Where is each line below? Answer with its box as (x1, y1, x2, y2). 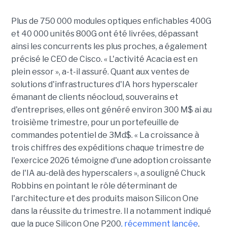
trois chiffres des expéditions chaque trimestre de (11, 143, 204, 153)
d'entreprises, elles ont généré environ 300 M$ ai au (11, 105, 212, 115)
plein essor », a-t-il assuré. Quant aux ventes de (11, 67, 190, 77)
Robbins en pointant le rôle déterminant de (11, 181, 177, 191)
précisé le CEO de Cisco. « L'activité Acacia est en (11, 54, 198, 64)
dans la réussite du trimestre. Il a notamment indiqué (11, 206, 211, 216)
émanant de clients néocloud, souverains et (11, 92, 178, 102)
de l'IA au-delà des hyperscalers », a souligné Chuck (11, 168, 206, 178)
